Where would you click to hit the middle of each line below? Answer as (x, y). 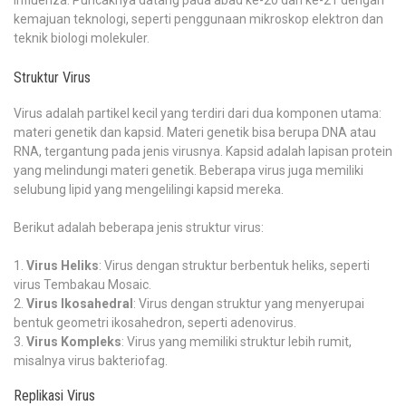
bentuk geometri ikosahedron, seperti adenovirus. (155, 322)
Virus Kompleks (74, 341)
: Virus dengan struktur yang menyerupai (249, 303)
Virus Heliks (63, 265)
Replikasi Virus (54, 395)
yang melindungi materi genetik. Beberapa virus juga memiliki (188, 170)
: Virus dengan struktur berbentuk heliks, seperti (234, 265)
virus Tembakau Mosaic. (82, 284)
